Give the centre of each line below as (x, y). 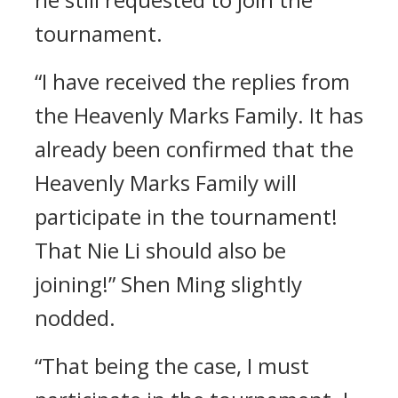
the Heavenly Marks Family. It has (199, 115)
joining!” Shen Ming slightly (168, 284)
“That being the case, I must (172, 366)
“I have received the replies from (192, 81)
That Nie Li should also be (160, 250)
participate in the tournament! (186, 216)
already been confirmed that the (194, 149)
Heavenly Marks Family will (166, 183)
